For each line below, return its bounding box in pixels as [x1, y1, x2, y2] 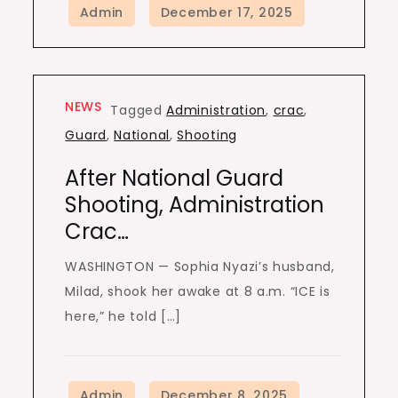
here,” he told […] [65, 307, 182, 325]
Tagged [110, 101, 167, 119]
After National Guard [65, 163, 284, 193]
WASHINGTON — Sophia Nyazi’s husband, [65, 258, 335, 275]
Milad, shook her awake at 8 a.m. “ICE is [65, 283, 330, 300]
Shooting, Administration [65, 190, 325, 219]
